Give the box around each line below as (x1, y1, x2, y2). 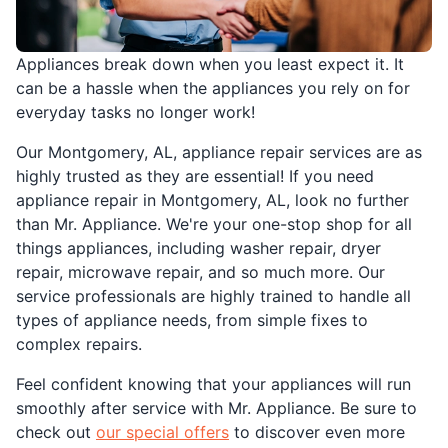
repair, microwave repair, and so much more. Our (16, 262, 385, 283)
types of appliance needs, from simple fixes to (16, 310, 368, 331)
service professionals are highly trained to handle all (16, 286, 411, 307)
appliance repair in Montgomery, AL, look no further (16, 190, 409, 211)
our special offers (96, 422, 229, 443)
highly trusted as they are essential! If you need (16, 166, 374, 187)
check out (16, 422, 96, 443)
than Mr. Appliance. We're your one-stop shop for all (16, 214, 412, 235)
